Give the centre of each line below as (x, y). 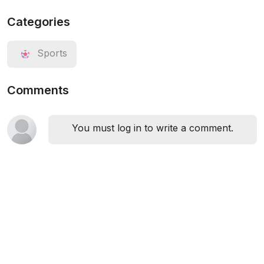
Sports (52, 53)
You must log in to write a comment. (153, 128)
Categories (39, 22)
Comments (38, 90)
